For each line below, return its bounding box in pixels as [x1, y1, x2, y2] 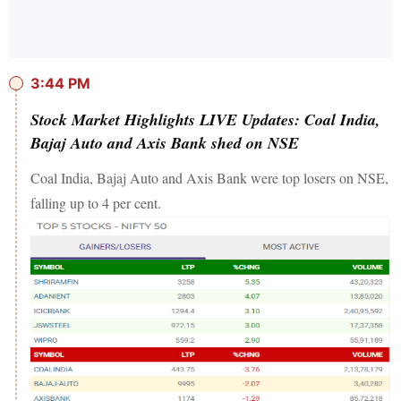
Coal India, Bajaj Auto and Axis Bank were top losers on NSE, [30, 168, 388, 188]
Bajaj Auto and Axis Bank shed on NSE [30, 132, 299, 155]
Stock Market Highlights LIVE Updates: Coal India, [30, 108, 380, 132]
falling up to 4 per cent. [30, 193, 166, 213]
